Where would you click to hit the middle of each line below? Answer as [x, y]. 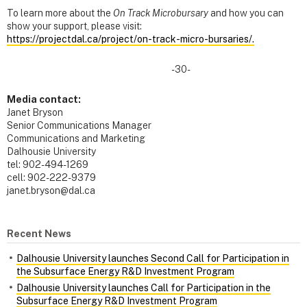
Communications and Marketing [76, 139]
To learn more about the [60, 13]
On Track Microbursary [161, 13]
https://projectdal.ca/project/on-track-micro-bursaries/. [131, 39]
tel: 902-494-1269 [48, 165]
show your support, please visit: [74, 26]
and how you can [246, 13]
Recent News [39, 233]
